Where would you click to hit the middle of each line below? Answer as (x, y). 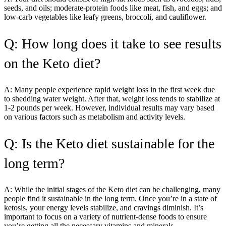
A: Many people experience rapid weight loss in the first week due (109, 89)
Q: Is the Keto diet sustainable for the (109, 143)
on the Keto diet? (52, 63)
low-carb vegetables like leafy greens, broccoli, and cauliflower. (105, 17)
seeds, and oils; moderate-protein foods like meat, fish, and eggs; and (113, 8)
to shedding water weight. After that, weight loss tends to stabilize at (112, 98)
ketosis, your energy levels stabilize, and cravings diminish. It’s (104, 207)
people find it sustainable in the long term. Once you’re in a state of (110, 198)
